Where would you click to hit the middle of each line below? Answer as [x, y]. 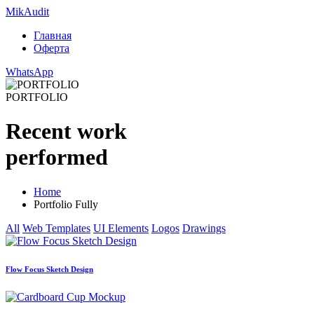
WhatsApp [29, 72]
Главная [53, 35]
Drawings [204, 228]
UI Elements [121, 228]
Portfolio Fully [66, 204]
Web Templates [56, 228]
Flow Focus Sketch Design [49, 269]
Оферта [52, 48]
